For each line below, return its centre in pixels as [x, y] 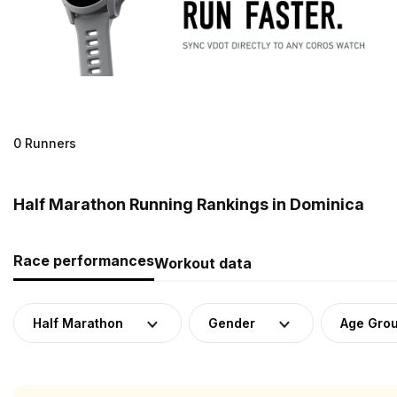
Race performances [84, 260]
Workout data [203, 263]
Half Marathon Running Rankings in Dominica [189, 204]
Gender [232, 323]
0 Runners [45, 143]
